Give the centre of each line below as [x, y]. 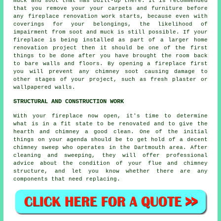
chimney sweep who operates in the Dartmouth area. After [110, 148]
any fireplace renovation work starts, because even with [110, 17]
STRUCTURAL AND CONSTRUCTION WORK [69, 102]
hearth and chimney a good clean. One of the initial [110, 132]
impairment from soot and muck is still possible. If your [110, 32]
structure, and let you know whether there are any [110, 171]
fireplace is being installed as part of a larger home [110, 40]
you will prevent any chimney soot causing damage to [110, 72]
